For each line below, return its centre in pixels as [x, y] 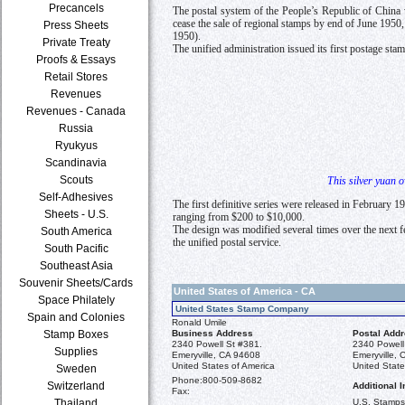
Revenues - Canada [76, 111]
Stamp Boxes [76, 334]
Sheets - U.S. [76, 214]
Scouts [76, 179]
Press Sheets [76, 25]
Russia [76, 128]
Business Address [212, 333]
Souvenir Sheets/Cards [76, 283]
